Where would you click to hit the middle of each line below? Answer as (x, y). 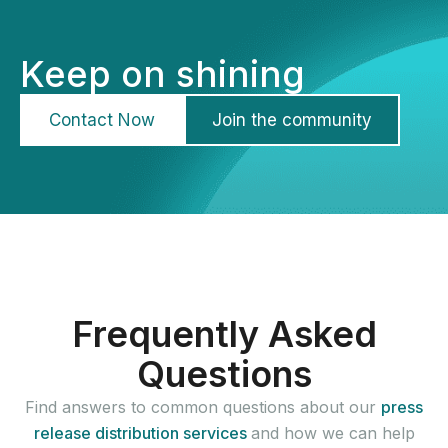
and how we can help (332, 433)
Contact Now (102, 120)
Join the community (292, 120)
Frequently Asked (224, 334)
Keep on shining (162, 74)
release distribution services (142, 433)
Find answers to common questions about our (203, 407)
